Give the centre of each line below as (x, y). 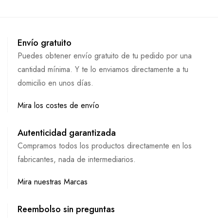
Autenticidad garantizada (67, 133)
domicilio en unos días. (55, 83)
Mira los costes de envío (58, 105)
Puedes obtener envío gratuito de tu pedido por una (105, 56)
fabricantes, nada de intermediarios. (77, 159)
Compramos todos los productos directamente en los (105, 146)
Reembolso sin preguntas (66, 209)
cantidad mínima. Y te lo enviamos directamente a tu (103, 69)
